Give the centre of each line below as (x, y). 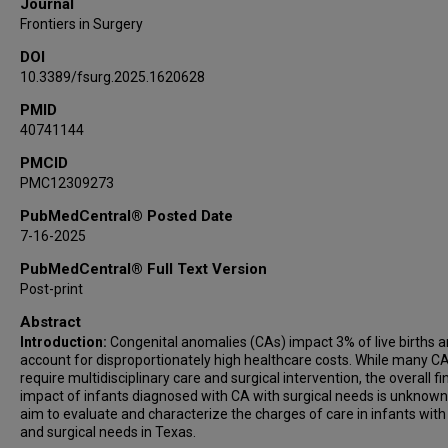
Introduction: (65, 342)
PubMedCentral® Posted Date (126, 216)
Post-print (51, 289)
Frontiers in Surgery (81, 24)
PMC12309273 (67, 183)
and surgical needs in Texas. (108, 432)
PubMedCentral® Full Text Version (143, 269)
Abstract (50, 322)
